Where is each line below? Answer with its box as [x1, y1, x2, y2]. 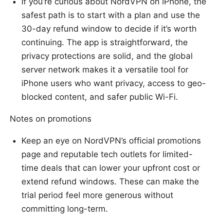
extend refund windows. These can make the [21, 177, 199, 187]
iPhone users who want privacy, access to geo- [21, 78, 206, 89]
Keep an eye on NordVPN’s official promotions [21, 136, 201, 146]
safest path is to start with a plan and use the [21, 10, 200, 20]
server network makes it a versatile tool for [21, 65, 188, 75]
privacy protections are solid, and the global [21, 51, 193, 61]
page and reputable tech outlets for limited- [21, 149, 193, 160]
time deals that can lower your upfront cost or [21, 163, 200, 173]
